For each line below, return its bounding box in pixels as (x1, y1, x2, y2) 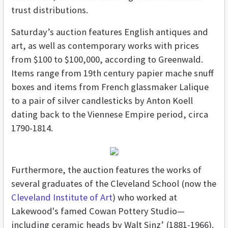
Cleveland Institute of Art (11, 191, 112, 204)
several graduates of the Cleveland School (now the (11, 178, 216, 190)
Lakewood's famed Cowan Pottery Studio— (11, 205, 185, 217)
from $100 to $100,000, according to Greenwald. (11, 53, 203, 66)
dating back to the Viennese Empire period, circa (11, 108, 208, 121)
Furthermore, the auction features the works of (11, 164, 202, 176)
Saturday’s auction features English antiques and (11, 26, 208, 38)
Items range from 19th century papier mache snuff (11, 67, 214, 79)
